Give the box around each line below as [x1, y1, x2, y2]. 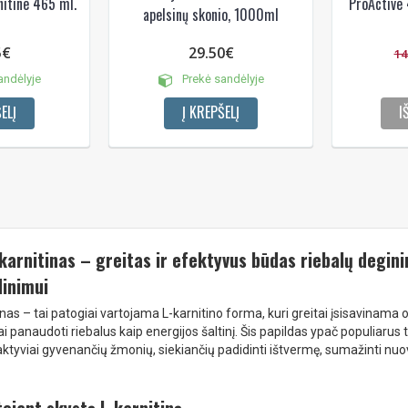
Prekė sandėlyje [178, 72, 264, 87]
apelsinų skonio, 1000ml [143, 4, 279, 26]
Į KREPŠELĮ [182, 101, 240, 124]
